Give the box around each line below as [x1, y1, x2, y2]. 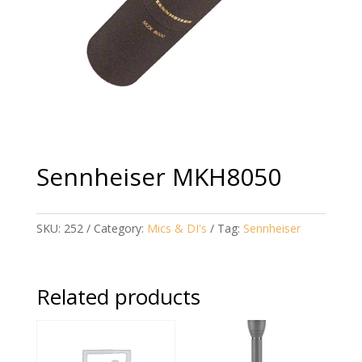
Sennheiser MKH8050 [36, 160, 281, 194]
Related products [36, 282, 200, 312]
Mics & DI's [146, 221, 207, 237]
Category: [93, 221, 147, 237]
